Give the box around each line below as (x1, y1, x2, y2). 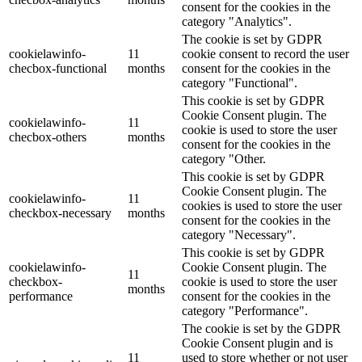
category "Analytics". (182, 14, 292, 28)
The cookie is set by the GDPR (182, 321, 341, 335)
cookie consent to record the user (182, 46, 349, 61)
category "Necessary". (182, 227, 296, 242)
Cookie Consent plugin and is (182, 335, 333, 350)
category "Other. (182, 151, 266, 166)
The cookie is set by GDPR (182, 32, 322, 46)
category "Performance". (182, 303, 308, 318)
